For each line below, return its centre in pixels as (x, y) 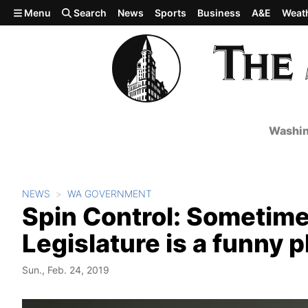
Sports (171, 13)
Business (219, 13)
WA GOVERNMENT (110, 194)
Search (89, 13)
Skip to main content (60, 12)
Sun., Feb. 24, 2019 (66, 270)
